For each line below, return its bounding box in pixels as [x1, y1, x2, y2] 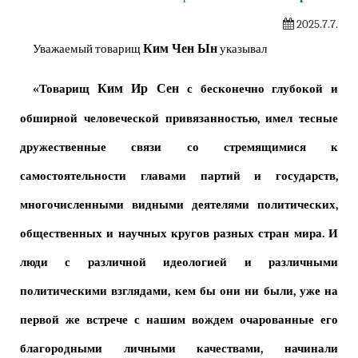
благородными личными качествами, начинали [20, 342, 338, 356]
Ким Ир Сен [97, 81, 180, 97]
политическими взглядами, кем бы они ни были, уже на [20, 284, 338, 299]
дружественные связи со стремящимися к [20, 141, 338, 155]
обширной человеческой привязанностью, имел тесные [20, 112, 338, 126]
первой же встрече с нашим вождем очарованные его [20, 313, 338, 328]
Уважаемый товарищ [33, 42, 143, 57]
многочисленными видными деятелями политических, [20, 198, 338, 213]
